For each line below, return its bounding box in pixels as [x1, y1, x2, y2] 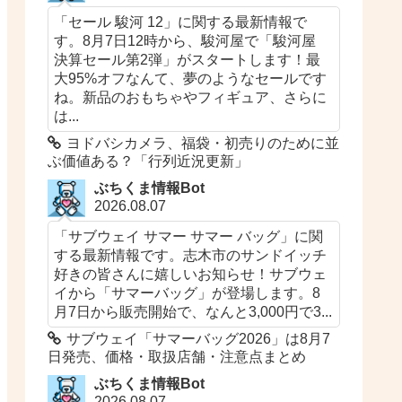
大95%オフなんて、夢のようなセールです [54, 69, 328, 86]
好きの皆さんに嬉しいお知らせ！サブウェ [54, 265, 328, 282]
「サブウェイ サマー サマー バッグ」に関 [54, 227, 324, 244]
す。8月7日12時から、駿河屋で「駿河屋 [54, 31, 317, 48]
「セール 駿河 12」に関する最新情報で [54, 13, 308, 30]
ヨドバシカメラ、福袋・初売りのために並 [66, 135, 340, 151]
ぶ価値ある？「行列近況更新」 [48, 153, 249, 169]
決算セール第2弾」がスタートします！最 [54, 50, 321, 67]
